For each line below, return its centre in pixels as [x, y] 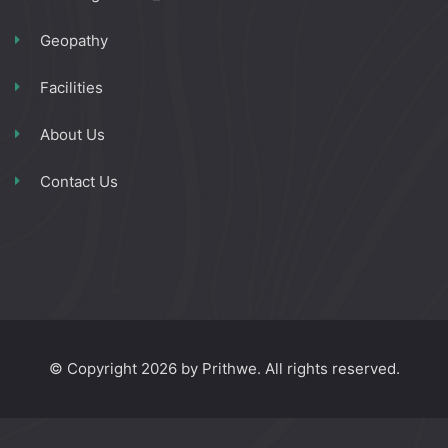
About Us [72, 134]
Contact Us [79, 181]
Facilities [71, 87]
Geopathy [74, 40]
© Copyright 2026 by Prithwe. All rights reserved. [224, 368]
